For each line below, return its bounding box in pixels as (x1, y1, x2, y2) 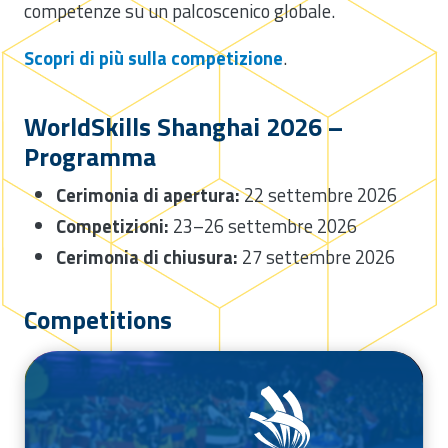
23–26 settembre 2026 (169, 211, 357, 240)
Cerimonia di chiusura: (56, 242, 238, 271)
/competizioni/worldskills (45, 371, 213, 396)
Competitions (24, 299, 172, 339)
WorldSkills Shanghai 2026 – (24, 106, 343, 146)
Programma (24, 136, 156, 176)
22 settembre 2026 (240, 180, 397, 209)
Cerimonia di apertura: (56, 180, 240, 209)
